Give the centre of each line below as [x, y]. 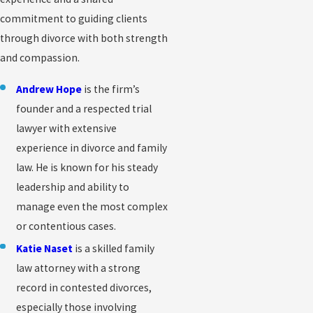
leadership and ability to [73, 187]
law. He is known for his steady [87, 168]
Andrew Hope [49, 89]
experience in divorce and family [92, 148]
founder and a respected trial [84, 109]
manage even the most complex [92, 207]
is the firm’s [111, 89]
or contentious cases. [66, 226]
